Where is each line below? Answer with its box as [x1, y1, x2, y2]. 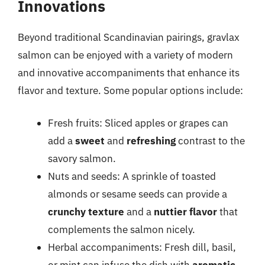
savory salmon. [48, 152, 116, 165]
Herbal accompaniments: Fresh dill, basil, [48, 241, 236, 254]
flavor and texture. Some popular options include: [18, 83, 243, 97]
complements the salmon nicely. [48, 223, 195, 236]
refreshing [127, 134, 176, 147]
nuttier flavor [154, 205, 217, 218]
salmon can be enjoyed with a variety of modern [18, 48, 233, 62]
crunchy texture [48, 205, 124, 218]
